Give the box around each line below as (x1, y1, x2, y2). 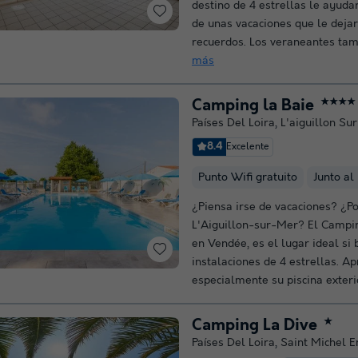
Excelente (226, 140, 269, 153)
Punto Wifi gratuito (198, 170, 297, 184)
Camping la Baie (192, 96, 314, 115)
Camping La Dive (192, 316, 317, 335)
